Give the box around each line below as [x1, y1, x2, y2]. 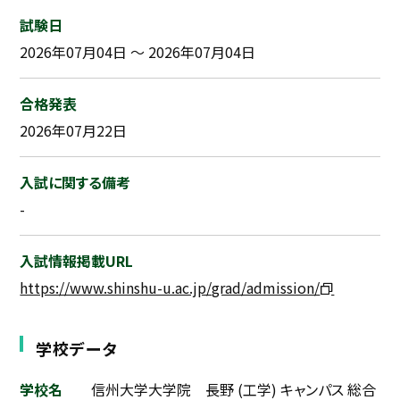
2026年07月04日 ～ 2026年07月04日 [20, 41, 256, 62]
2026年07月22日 [20, 120, 128, 141]
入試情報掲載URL [20, 250, 134, 271]
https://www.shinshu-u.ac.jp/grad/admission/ [20, 277, 321, 298]
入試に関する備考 [20, 171, 131, 193]
